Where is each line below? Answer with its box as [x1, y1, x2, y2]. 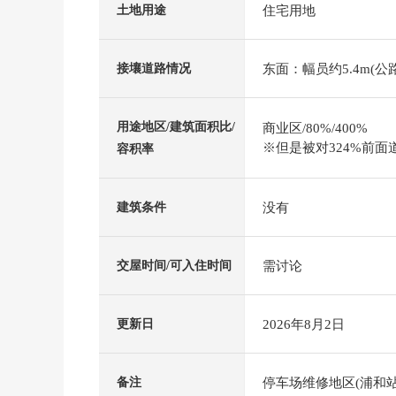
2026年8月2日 [263, 316, 345, 331]
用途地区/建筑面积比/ [117, 120, 235, 133]
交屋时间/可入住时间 [117, 259, 232, 272]
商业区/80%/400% [263, 121, 368, 135]
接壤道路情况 [117, 62, 191, 75]
